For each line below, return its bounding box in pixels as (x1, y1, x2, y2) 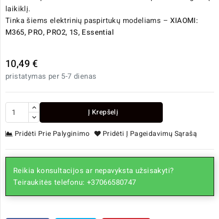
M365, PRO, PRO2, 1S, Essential (5, 27, 114, 38)
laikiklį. (5, 3, 31, 15)
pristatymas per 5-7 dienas (5, 71, 97, 82)
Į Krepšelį (88, 107, 119, 118)
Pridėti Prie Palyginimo (14, 129, 90, 139)
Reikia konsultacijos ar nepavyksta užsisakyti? (13, 165, 174, 176)
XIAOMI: (170, 15, 198, 26)
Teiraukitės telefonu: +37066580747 (13, 177, 136, 188)
